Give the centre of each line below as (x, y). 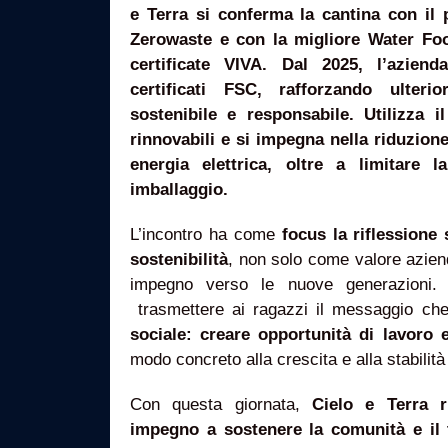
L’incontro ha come (206, 234)
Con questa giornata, (221, 404)
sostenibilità (179, 259)
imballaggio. (179, 189)
